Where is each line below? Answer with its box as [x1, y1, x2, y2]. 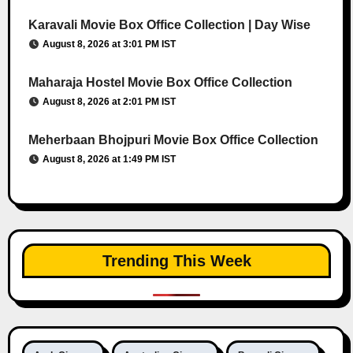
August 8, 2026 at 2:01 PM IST [42, 95, 176, 107]
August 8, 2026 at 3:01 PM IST [42, 38, 176, 50]
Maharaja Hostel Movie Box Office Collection [28, 75, 292, 89]
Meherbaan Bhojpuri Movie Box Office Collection [28, 132, 318, 147]
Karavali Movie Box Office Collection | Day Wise [28, 17, 310, 32]
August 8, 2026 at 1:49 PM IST [42, 153, 176, 165]
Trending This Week [102, 251, 251, 269]
